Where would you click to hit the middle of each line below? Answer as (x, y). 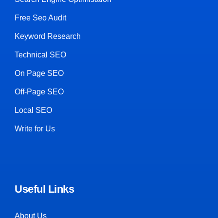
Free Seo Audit (40, 18)
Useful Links (44, 189)
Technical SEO (40, 55)
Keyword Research (48, 36)
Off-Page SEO (39, 92)
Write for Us (35, 129)
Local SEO (33, 110)
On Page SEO (39, 73)
